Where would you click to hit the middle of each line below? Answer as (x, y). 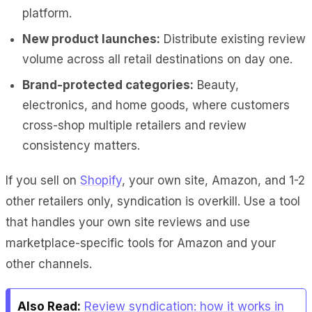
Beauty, (216, 85)
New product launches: (91, 39)
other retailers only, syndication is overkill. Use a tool (153, 201)
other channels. (49, 264)
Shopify (101, 180)
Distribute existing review (233, 39)
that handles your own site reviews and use (128, 222)
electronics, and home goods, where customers (156, 105)
